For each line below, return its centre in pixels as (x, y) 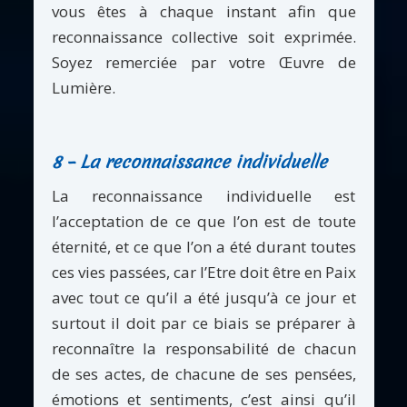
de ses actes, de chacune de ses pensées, (203, 374)
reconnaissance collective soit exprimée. (203, 37)
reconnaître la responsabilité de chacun (203, 349)
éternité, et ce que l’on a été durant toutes (203, 247)
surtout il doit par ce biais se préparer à (203, 323)
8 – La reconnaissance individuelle (189, 162)
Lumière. (83, 88)
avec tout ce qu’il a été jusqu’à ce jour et (203, 298)
